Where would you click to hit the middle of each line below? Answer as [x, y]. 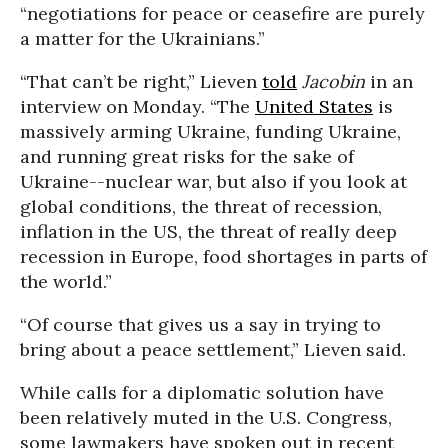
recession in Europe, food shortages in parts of [223, 256]
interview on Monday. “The [137, 106]
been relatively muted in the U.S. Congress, [206, 417]
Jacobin [333, 81]
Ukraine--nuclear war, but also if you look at [213, 181]
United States [314, 106]
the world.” [66, 281]
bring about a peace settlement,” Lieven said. [213, 349]
